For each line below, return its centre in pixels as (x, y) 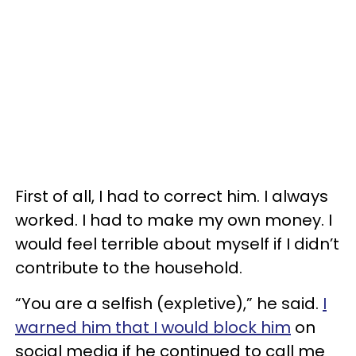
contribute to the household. (129, 268)
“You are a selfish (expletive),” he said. (169, 304)
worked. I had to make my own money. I (174, 220)
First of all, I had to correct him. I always (172, 196)
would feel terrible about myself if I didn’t (177, 244)
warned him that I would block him (153, 327)
